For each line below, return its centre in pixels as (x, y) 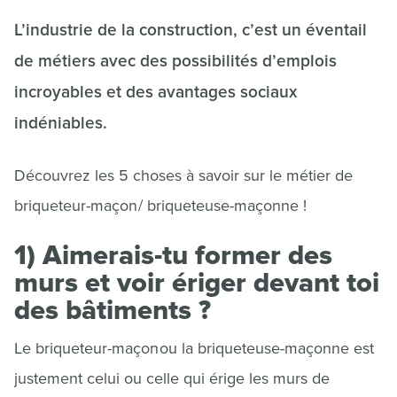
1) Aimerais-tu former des (173, 255)
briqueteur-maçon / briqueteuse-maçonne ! (160, 206)
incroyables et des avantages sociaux (156, 93)
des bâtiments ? (113, 310)
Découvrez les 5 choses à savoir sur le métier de (183, 175)
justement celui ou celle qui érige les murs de (172, 378)
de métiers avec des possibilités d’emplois (175, 62)
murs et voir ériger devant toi (197, 283)
